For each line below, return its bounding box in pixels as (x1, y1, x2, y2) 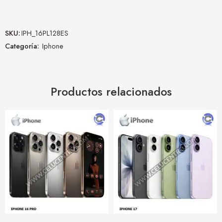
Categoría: (5, 41, 39, 51)
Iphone (42, 41, 63, 51)
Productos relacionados (50, 83, 172, 100)
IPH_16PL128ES (21, 28, 68, 38)
